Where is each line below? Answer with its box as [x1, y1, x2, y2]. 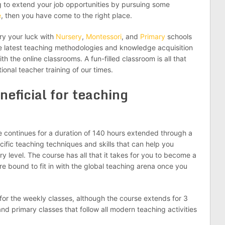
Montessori [86, 32, 122, 41]
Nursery [56, 32, 82, 41]
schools [165, 32, 192, 41]
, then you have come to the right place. [1, 11, 132, 20]
